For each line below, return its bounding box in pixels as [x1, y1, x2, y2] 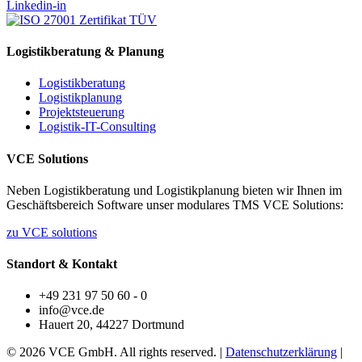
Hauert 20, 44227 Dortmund [39, 318, 184, 332]
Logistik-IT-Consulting [39, 120, 156, 134]
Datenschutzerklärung [225, 345, 337, 360]
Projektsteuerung [39, 105, 124, 120]
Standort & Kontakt [6, 257, 117, 271]
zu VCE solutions [6, 225, 97, 239]
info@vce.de [39, 303, 104, 318]
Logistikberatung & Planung [6, 44, 164, 59]
